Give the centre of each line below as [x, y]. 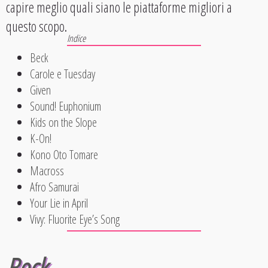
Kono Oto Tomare [64, 155]
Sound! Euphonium [66, 106]
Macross [47, 171]
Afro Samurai [54, 187]
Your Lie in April [59, 203]
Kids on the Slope [63, 122]
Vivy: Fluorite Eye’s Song [75, 219]
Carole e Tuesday [63, 74]
